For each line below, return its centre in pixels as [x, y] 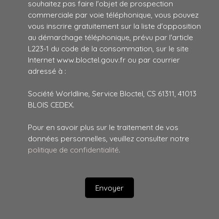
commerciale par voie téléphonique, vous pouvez [113, 15]
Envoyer [109, 187]
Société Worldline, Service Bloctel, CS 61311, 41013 [112, 94]
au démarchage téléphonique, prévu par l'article [110, 37]
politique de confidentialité [73, 150]
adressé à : [47, 71]
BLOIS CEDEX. [51, 105]
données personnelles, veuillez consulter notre [109, 139]
